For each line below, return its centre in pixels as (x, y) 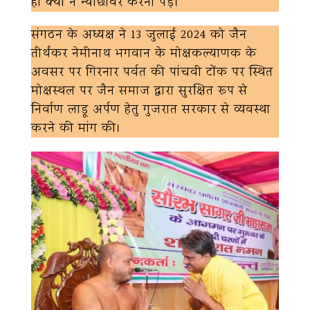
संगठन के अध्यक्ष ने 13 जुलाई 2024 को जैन (139, 35)
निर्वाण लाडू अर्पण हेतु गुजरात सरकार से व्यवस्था (151, 110)
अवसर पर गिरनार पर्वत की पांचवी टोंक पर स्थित (152, 73)
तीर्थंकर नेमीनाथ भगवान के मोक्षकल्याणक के (144, 54)
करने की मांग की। (76, 129)
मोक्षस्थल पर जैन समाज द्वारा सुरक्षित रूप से (139, 91)
